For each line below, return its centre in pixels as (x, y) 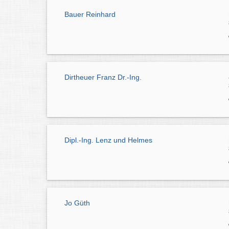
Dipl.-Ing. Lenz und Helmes (108, 140)
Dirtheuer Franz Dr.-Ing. (103, 77)
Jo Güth (77, 203)
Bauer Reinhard (90, 15)
